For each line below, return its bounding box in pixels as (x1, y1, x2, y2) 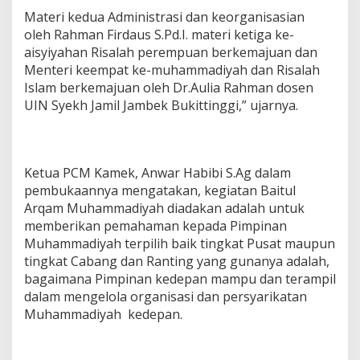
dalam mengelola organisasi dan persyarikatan (24, 288, 307, 306)
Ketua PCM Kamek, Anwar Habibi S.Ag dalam (24, 164, 291, 182)
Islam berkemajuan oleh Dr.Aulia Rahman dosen (24, 79, 313, 97)
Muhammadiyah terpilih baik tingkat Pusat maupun (24, 235, 335, 253)
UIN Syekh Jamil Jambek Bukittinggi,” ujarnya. (24, 96, 298, 115)
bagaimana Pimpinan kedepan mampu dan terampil (24, 270, 336, 288)
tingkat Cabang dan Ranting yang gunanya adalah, (24, 252, 329, 271)
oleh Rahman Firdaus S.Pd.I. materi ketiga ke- (24, 26, 294, 44)
